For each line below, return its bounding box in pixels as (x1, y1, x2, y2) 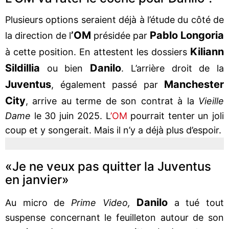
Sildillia (5, 61, 47, 74)
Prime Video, (71, 197, 130, 208)
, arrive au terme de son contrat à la (26, 95, 194, 106)
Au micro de (5, 197, 71, 208)
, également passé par (51, 79, 164, 90)
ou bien (47, 62, 90, 74)
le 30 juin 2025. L (31, 110, 110, 121)
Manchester (164, 78, 224, 90)
